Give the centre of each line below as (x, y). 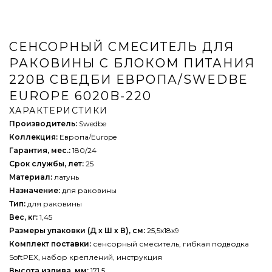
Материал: (31, 177)
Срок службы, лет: (46, 164)
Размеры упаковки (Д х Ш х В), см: (77, 230)
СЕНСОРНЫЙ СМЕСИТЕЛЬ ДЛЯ (122, 47)
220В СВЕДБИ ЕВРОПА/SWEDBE (129, 80)
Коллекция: (33, 137)
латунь (66, 177)
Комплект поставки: (50, 244)
